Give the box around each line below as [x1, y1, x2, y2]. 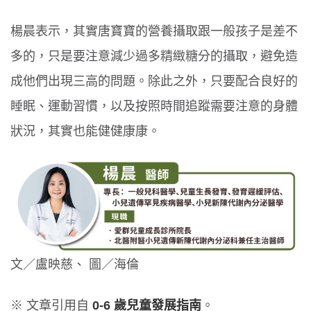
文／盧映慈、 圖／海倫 [10, 257, 139, 271]
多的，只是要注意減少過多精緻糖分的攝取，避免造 [10, 49, 298, 64]
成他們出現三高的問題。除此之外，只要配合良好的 [10, 74, 298, 89]
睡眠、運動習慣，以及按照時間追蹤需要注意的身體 [10, 99, 298, 114]
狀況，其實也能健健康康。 [10, 124, 160, 139]
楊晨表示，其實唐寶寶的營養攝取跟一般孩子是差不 [10, 24, 298, 39]
